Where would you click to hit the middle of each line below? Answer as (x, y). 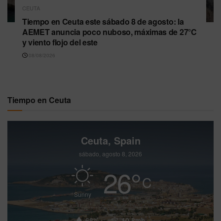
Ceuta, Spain (110, 140)
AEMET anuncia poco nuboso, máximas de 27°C (110, 32)
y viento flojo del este (60, 42)
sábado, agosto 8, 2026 (110, 153)
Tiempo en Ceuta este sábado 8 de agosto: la (103, 21)
